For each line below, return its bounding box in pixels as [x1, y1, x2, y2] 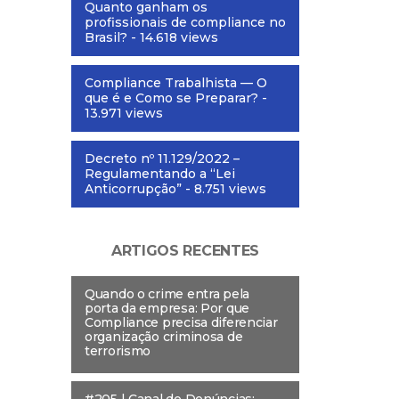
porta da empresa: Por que [85, 299, 250, 316]
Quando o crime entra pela [85, 285, 250, 302]
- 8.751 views [182, 180, 266, 197]
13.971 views [85, 104, 163, 121]
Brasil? [85, 28, 127, 45]
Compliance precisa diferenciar [85, 313, 278, 330]
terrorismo [85, 342, 151, 359]
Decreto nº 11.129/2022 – [85, 150, 240, 167]
